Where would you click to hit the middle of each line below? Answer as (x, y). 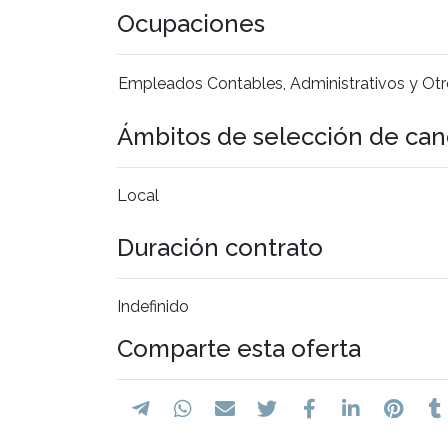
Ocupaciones (191, 23)
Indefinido (153, 306)
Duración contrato (220, 247)
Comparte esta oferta (239, 348)
